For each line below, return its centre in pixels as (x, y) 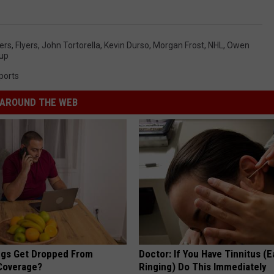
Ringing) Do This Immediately (203, 266)
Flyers (27, 45)
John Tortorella (71, 45)
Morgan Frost (179, 45)
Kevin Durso (127, 45)
